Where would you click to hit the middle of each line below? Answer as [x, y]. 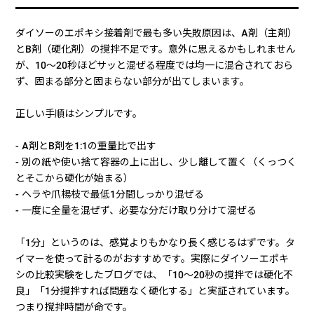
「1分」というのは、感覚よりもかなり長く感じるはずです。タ [156, 243]
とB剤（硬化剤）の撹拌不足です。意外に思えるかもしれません [156, 49]
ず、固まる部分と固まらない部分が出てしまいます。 [133, 82]
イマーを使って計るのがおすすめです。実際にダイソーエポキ [152, 259]
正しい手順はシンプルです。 [79, 114]
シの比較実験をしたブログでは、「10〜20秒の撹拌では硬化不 [155, 275]
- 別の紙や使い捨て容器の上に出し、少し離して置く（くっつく [156, 162]
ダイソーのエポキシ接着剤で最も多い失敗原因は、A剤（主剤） [157, 33]
